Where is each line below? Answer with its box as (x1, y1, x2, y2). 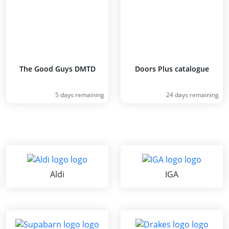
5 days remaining (55, 90, 104, 99)
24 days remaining (166, 90, 219, 99)
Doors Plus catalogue (134, 64, 209, 74)
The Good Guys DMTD (19, 64, 96, 74)
